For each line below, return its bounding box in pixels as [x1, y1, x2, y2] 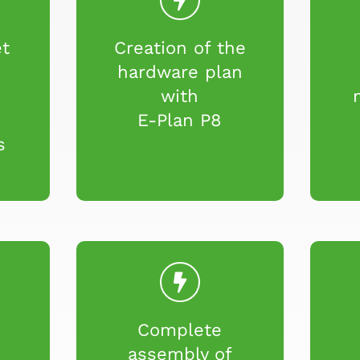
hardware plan [117, 61, 243, 82]
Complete [137, 319, 223, 340]
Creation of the [113, 37, 246, 58]
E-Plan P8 [137, 109, 223, 130]
